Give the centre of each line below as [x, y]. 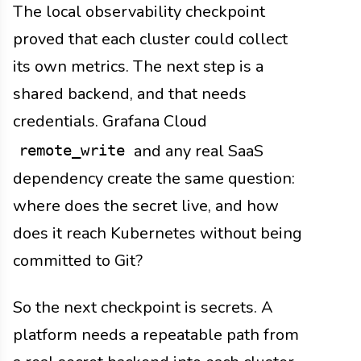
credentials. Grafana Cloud [110, 121]
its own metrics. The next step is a [138, 66]
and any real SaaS [197, 151]
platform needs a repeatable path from [156, 335]
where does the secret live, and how [146, 206]
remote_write [71, 150]
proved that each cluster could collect [150, 39]
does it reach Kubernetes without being [158, 234]
